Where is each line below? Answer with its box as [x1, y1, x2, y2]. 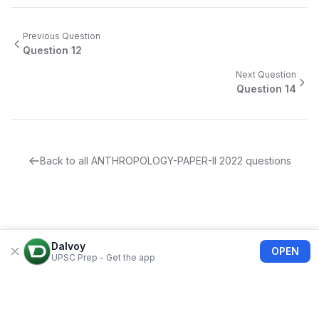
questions [242, 155, 291, 167]
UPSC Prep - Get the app [51, 252, 155, 263]
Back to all [39, 155, 91, 167]
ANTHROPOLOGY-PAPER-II [90, 155, 216, 167]
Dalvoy [51, 240, 85, 252]
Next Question [236, 69, 296, 80]
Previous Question [23, 31, 100, 41]
